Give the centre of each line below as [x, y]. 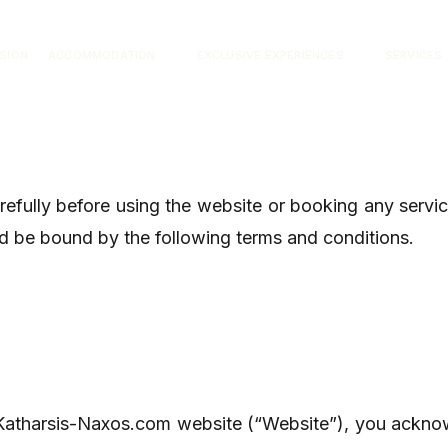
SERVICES [413, 54]
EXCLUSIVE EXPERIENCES [270, 54]
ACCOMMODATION [101, 54]
